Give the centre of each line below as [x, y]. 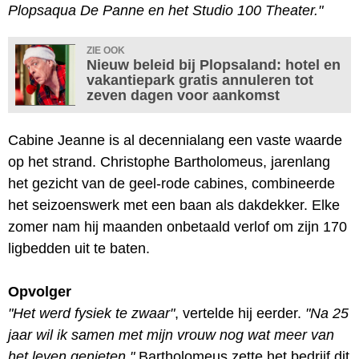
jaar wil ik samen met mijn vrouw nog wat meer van [171, 335]
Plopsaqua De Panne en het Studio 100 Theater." [165, 10]
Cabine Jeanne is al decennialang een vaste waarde [175, 140]
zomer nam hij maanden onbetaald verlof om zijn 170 [177, 226]
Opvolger [40, 291]
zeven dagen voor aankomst [183, 95]
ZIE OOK [106, 50]
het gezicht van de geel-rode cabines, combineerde [171, 183]
